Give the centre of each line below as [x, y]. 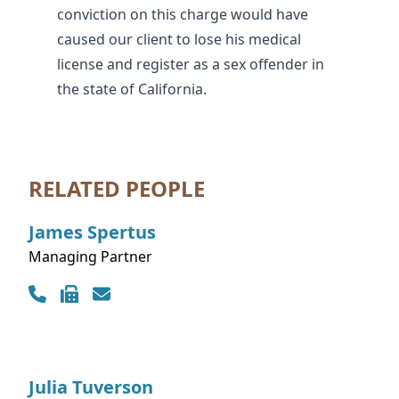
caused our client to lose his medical [179, 40]
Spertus [122, 232]
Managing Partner [90, 257]
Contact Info [69, 277]
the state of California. [132, 90]
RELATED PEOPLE [117, 189]
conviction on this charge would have [183, 15]
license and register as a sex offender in [191, 65]
